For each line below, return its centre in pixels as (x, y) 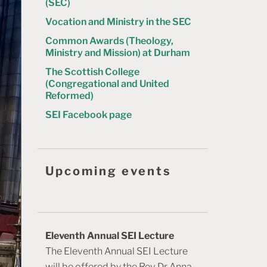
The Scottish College (92, 72)
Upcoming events (108, 171)
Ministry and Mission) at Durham (118, 53)
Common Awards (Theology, (109, 41)
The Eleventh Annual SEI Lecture (117, 251)
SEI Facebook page (89, 115)
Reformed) (69, 96)
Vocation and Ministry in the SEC (118, 22)
